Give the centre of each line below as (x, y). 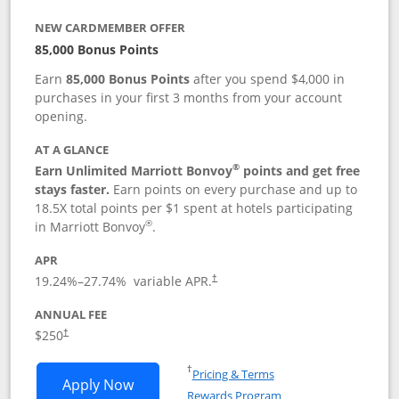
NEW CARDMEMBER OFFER (110, 27)
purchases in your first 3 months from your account (189, 97)
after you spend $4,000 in (268, 78)
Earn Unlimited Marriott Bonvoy (134, 170)
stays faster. (73, 189)
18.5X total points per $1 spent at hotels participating (194, 208)
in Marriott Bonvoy (90, 226)
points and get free (300, 170)
